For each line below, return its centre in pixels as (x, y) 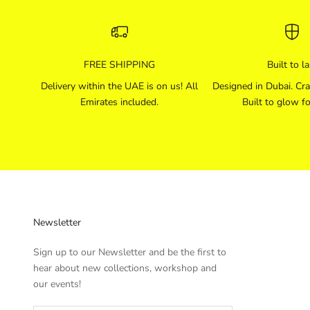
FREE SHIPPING (120, 65)
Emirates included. (120, 102)
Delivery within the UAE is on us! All (120, 86)
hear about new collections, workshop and (125, 268)
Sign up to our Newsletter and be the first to (130, 253)
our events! (57, 284)
